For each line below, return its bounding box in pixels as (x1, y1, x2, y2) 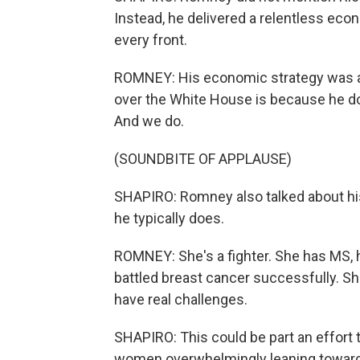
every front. (114, 31, 187, 49)
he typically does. (114, 210, 224, 227)
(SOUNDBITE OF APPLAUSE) (114, 150, 292, 168)
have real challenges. (114, 291, 247, 309)
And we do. (114, 112, 184, 130)
